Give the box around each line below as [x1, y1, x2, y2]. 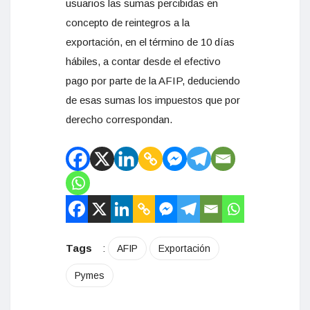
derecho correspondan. [66, 113, 172, 125]
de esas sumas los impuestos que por [66, 94, 240, 106]
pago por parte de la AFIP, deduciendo [66, 75, 240, 86]
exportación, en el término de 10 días [66, 36, 235, 48]
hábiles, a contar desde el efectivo [66, 55, 221, 67]
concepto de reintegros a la [66, 17, 190, 28]
